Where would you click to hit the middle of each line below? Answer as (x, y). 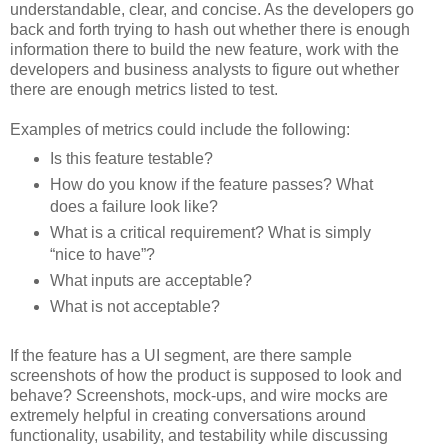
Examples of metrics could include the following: (180, 130)
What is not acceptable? (134, 306)
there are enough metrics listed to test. (144, 90)
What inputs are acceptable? (150, 280)
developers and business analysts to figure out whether (204, 70)
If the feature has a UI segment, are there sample (181, 355)
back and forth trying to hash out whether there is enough (210, 30)
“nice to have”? (102, 254)
